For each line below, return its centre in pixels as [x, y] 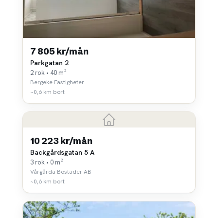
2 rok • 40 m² [48, 73]
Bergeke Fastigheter [57, 82]
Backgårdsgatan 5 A [62, 152]
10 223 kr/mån [61, 141]
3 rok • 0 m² [47, 162]
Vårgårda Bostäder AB [61, 172]
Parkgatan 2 [49, 63]
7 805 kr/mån [59, 51]
